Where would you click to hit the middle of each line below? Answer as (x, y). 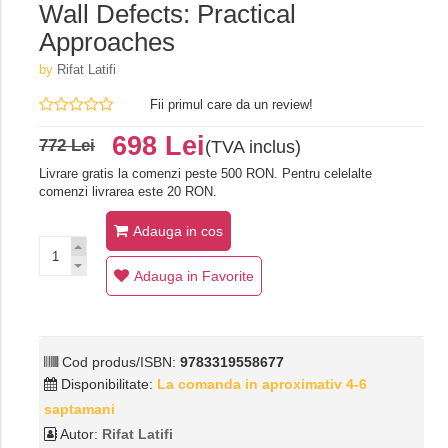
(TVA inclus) (252, 147)
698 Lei (158, 146)
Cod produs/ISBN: (118, 362)
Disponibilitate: (106, 384)
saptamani (79, 409)
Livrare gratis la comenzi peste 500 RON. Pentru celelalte (205, 174)
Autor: (79, 434)
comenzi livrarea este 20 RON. (127, 192)
